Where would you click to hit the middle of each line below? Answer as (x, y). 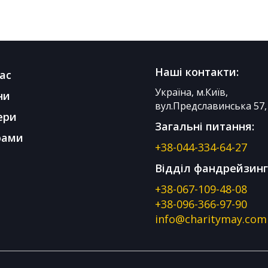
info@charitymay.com (211, 219)
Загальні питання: (205, 127)
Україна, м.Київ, (191, 92)
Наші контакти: (197, 72)
